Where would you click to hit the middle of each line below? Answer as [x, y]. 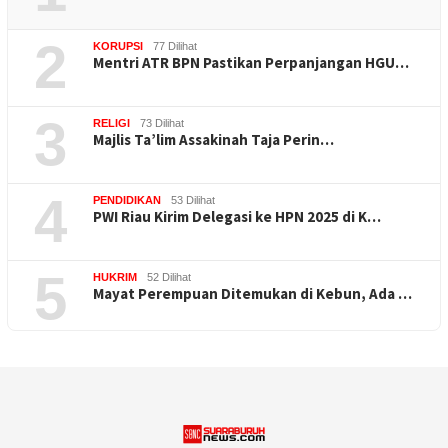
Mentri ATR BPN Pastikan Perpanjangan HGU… [251, 62]
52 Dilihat [169, 276]
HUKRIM [115, 276]
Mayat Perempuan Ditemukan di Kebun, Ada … [252, 293]
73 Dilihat [162, 122]
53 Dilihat [193, 199]
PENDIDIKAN [127, 199]
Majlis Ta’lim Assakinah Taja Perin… [213, 139]
